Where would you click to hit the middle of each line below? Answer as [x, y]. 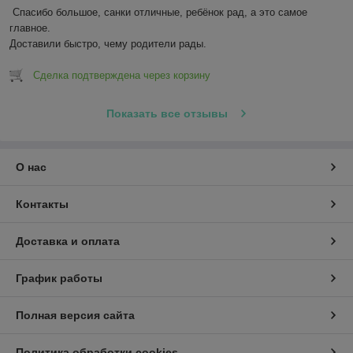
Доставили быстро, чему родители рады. [108, 43]
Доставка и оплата [68, 241]
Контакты [42, 204]
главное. [30, 28]
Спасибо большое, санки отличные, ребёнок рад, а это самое [160, 12]
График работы [59, 278]
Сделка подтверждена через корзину [122, 75]
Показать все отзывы [167, 113]
